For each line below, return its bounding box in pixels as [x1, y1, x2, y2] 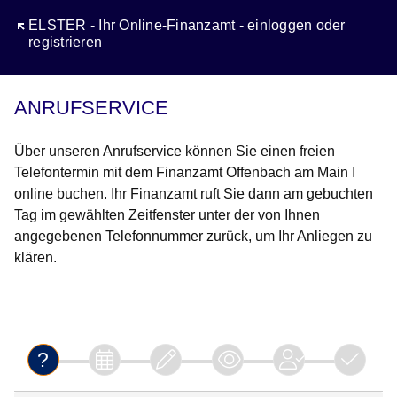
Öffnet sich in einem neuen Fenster [14, 18, 241, 34]
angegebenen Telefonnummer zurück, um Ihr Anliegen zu [14, 229, 372, 245]
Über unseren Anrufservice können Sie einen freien [14, 144, 335, 160]
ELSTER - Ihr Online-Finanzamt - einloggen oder [28, 18, 346, 34]
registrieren [28, 35, 102, 51]
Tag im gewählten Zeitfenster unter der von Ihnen [14, 207, 320, 223]
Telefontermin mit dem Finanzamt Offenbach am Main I [14, 165, 355, 181]
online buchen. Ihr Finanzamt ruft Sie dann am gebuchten [14, 186, 373, 202]
